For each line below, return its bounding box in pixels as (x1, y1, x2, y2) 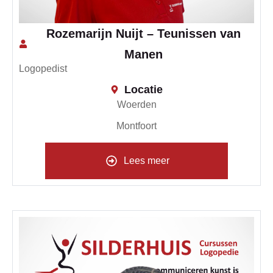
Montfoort (116, 120, 157, 131)
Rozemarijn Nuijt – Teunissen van (46, 26, 241, 40)
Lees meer (124, 155, 169, 166)
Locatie (124, 83, 163, 96)
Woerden (116, 99, 157, 110)
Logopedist (19, 63, 67, 74)
